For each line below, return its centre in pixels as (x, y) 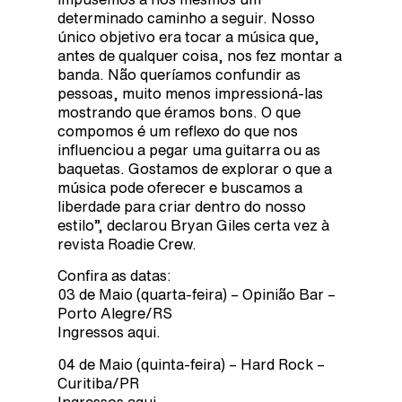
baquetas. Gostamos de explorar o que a (195, 168)
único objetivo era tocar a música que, (188, 36)
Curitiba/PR (98, 383)
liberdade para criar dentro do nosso (182, 206)
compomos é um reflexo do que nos (178, 131)
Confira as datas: (114, 276)
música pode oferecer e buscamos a (180, 187)
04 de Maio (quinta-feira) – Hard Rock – (191, 364)
